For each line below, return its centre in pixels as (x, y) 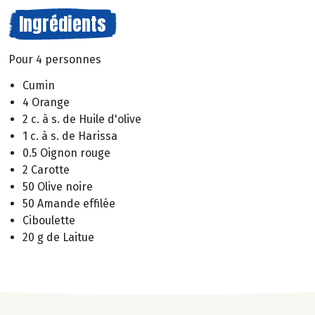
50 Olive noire (58, 186)
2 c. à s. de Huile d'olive (82, 119)
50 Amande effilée (69, 203)
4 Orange (46, 102)
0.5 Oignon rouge (66, 153)
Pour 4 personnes (55, 59)
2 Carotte (46, 169)
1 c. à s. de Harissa (70, 136)
